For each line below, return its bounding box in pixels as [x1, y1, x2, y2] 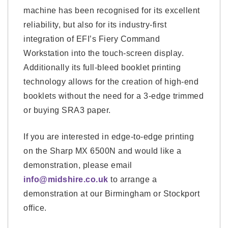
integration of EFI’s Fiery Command [23, 35, 160, 43]
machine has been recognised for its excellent [23, 6, 200, 15]
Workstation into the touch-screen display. [23, 49, 184, 58]
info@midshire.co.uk [23, 175, 108, 184]
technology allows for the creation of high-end [23, 77, 198, 86]
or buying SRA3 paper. [23, 106, 111, 115]
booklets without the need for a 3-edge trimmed [23, 92, 204, 100]
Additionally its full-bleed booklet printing [23, 63, 181, 72]
